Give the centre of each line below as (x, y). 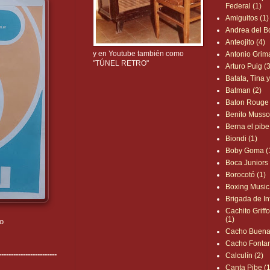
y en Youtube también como (139, 54)
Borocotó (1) (246, 175)
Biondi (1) (242, 139)
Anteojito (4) (246, 42)
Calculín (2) (245, 256)
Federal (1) (244, 6)
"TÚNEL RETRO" (121, 64)
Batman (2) (244, 91)
